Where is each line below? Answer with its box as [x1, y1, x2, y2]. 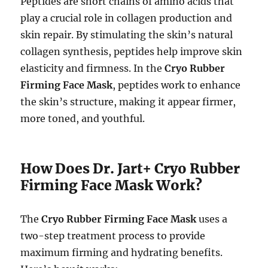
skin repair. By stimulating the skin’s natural [20, 29, 233, 41]
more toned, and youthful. [20, 112, 145, 125]
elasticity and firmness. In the [20, 62, 165, 75]
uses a [196, 213, 228, 226]
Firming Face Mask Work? [20, 176, 203, 194]
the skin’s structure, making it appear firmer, [20, 96, 236, 108]
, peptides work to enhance [112, 79, 241, 92]
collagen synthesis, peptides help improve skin [20, 45, 243, 58]
